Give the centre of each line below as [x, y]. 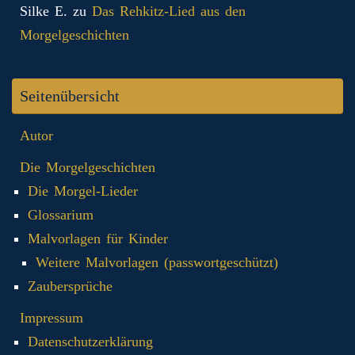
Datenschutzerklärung [90, 342]
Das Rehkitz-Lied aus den [169, 11]
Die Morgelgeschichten [88, 168]
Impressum [52, 318]
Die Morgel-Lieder [83, 191]
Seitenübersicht [70, 96]
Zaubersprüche [70, 286]
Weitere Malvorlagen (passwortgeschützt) [157, 263]
